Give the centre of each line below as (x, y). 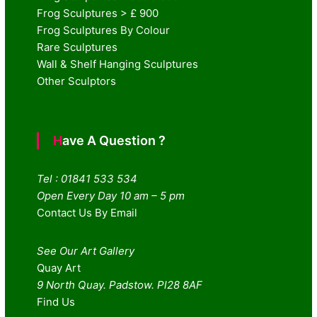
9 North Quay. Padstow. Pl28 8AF (120, 284)
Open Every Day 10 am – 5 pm (111, 195)
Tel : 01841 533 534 (87, 178)
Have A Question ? (114, 140)
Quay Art (59, 267)
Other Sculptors (77, 81)
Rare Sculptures (77, 47)
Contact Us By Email (87, 212)
